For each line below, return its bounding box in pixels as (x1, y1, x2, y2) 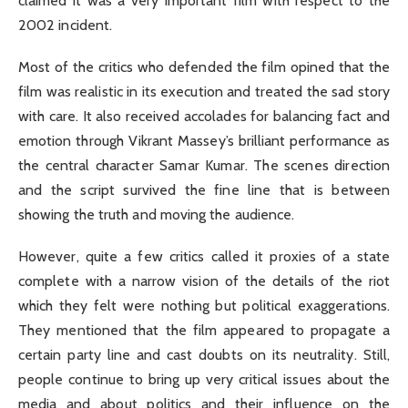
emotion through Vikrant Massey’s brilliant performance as (18, 131, 390, 149)
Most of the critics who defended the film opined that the (18, 57, 390, 76)
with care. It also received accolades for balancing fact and (18, 107, 390, 125)
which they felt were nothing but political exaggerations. (18, 297, 390, 315)
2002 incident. (18, 15, 113, 34)
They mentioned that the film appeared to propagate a (18, 321, 390, 340)
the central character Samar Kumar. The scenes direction (18, 156, 390, 174)
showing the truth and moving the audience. (18, 205, 295, 223)
